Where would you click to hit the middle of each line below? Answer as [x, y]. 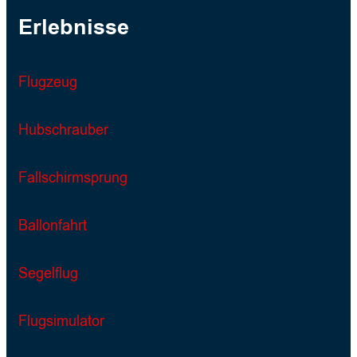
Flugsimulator [61, 322]
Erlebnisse [74, 27]
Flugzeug [48, 82]
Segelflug [48, 274]
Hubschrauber [63, 130]
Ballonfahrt [53, 226]
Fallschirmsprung [73, 178]
